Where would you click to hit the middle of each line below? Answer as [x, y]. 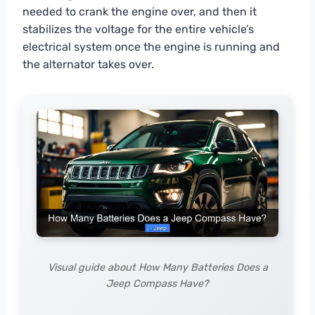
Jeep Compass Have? [157, 283]
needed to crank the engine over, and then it [140, 11]
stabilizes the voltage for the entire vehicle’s [138, 29]
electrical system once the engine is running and [151, 46]
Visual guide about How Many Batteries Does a [157, 267]
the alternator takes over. [88, 64]
